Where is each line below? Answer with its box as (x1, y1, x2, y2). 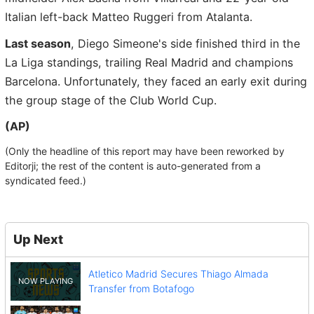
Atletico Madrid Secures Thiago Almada (88, 268, 268, 280)
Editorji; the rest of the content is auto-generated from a (5, 159, 261, 172)
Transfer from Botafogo (88, 282, 194, 295)
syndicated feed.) (5, 174, 86, 186)
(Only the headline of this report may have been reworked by (5, 144, 285, 157)
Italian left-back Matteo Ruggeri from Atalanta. (5, 10, 252, 25)
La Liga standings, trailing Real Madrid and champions (5, 55, 293, 69)
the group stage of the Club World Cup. (5, 93, 217, 107)
